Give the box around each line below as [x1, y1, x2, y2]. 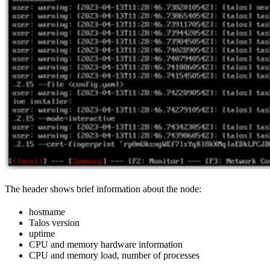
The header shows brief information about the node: [5, 184, 201, 195]
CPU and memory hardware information [29, 239, 183, 250]
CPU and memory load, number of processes [29, 250, 199, 261]
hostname [29, 207, 65, 218]
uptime [29, 228, 55, 239]
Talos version [29, 218, 80, 228]
